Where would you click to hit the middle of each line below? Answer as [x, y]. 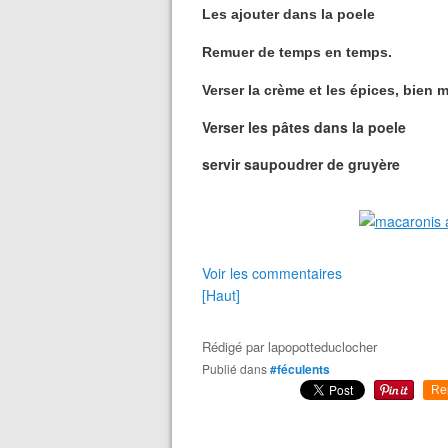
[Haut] [221, 295]
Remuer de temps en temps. [297, 52]
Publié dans [238, 368]
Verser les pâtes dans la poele [304, 127]
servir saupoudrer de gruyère [301, 164]
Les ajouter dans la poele [288, 14]
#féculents [300, 369]
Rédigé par [235, 346]
